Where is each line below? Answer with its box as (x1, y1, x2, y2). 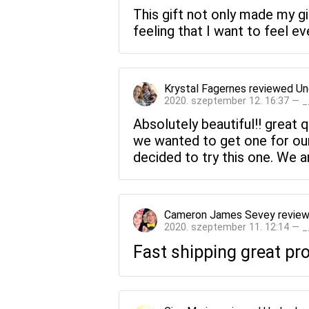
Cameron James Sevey (164, 208, 275, 221)
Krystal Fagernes (164, 81, 246, 95)
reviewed (246, 81, 296, 95)
